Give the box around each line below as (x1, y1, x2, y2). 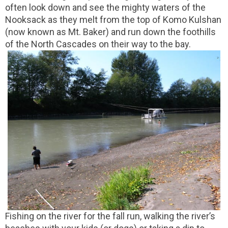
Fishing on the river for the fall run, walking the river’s (5, 210, 215, 221)
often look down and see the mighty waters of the (5, 2, 206, 13)
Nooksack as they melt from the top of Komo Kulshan (5, 14, 221, 25)
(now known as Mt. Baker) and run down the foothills (5, 26, 216, 38)
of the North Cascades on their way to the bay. (5, 39, 191, 50)
